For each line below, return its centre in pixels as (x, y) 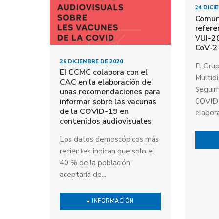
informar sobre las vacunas (108, 101)
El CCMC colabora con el (104, 72)
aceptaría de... (83, 174)
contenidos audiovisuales (106, 121)
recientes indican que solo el (107, 151)
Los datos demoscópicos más (109, 139)
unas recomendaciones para (110, 92)
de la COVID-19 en (94, 111)
